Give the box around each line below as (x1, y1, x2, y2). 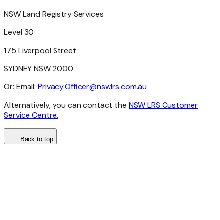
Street (51, 45, 76, 55)
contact (83, 99, 112, 110)
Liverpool (18, 45, 51, 55)
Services (74, 8, 104, 19)
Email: (16, 81, 36, 92)
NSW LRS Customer (129, 99, 198, 110)
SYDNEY (4, 63, 32, 74)
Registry (42, 8, 72, 19)
